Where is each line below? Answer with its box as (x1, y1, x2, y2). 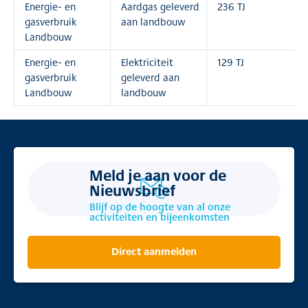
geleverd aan (121, 70, 179, 85)
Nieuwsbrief (89, 179, 175, 201)
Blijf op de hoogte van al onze (89, 199, 230, 214)
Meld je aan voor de (89, 164, 226, 186)
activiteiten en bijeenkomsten (89, 209, 230, 224)
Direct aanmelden (111, 243, 197, 258)
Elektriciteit (121, 55, 173, 69)
